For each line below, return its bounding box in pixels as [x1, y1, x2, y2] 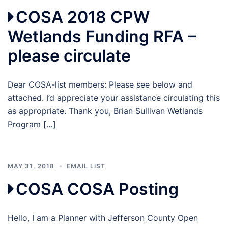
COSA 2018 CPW [16, 7, 150, 27]
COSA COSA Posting [16, 179, 179, 199]
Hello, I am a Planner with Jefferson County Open [8, 212, 198, 223]
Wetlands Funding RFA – [8, 26, 196, 46]
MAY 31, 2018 [8, 162, 54, 170]
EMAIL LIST [67, 162, 105, 170]
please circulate [8, 45, 131, 66]
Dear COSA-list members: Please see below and [8, 79, 192, 90]
